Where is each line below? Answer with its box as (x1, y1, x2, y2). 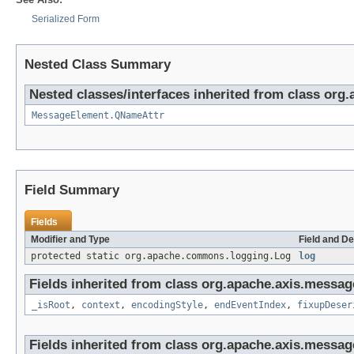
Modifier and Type (31, 234, 110, 246)
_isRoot (32, 299, 70, 311)
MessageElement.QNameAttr (32, 110, 164, 122)
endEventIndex (214, 299, 286, 311)
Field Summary (24, 183, 119, 198)
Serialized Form (32, 13, 100, 25)
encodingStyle (131, 299, 203, 311)
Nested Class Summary (24, 57, 171, 73)
